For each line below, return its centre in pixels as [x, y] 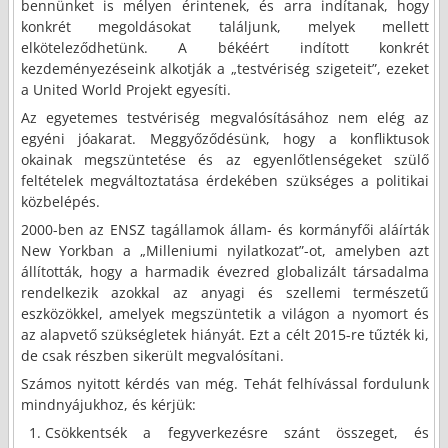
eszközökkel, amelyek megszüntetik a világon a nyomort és [225, 314]
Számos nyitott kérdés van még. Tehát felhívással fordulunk [225, 384]
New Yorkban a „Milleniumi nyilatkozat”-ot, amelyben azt [225, 251]
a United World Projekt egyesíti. [125, 90]
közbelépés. [60, 202]
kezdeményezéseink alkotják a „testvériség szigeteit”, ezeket [225, 69]
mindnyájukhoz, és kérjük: [108, 405]
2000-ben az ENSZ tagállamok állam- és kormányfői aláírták [225, 230]
